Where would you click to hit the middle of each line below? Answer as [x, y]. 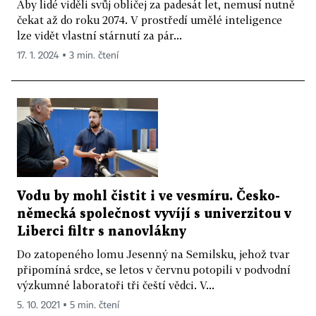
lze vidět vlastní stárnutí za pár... [99, 35]
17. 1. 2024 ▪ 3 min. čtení [68, 55]
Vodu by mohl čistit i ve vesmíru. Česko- [148, 197]
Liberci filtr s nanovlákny [102, 232]
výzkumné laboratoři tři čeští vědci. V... [116, 285]
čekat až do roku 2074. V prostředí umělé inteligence [150, 19]
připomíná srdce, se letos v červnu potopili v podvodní [154, 270]
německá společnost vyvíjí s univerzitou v [154, 214]
